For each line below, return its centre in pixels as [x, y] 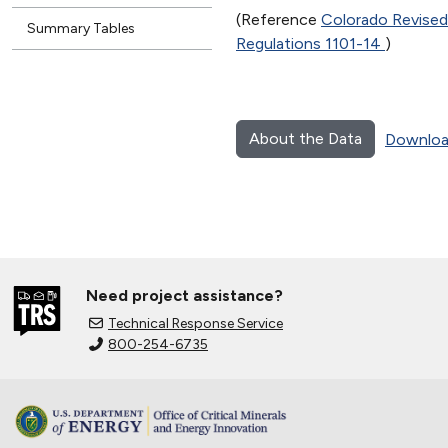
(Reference [278, 19]
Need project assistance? [184, 295]
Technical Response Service [195, 323]
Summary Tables [81, 28]
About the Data [305, 138]
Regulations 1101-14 [310, 43]
